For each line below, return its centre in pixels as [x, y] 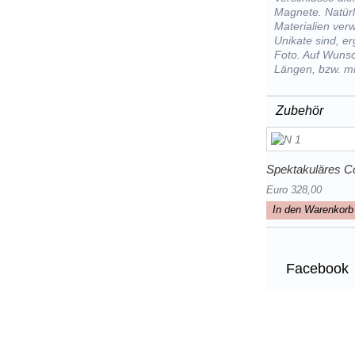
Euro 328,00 [294, 190]
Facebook [316, 269]
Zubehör [300, 111]
